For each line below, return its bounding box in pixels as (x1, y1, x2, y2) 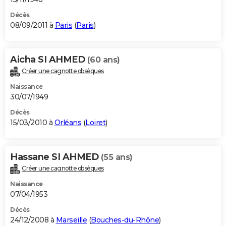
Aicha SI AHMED (10, 54, 87, 66)
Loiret (85, 118, 105, 128)
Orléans (54, 118, 81, 128)
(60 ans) (87, 55, 120, 65)
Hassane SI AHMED (10, 151, 101, 163)
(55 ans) (100, 152, 133, 162)
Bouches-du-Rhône (91, 215, 159, 225)
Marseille (55, 215, 87, 225)
